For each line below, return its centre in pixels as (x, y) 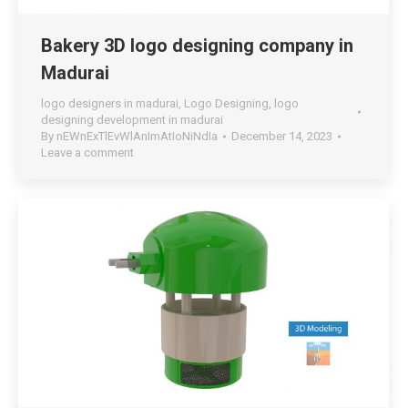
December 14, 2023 (282, 137)
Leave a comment (87, 153)
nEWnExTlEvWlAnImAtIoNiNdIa (137, 137)
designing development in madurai (132, 120)
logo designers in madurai (110, 104)
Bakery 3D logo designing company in (197, 46)
